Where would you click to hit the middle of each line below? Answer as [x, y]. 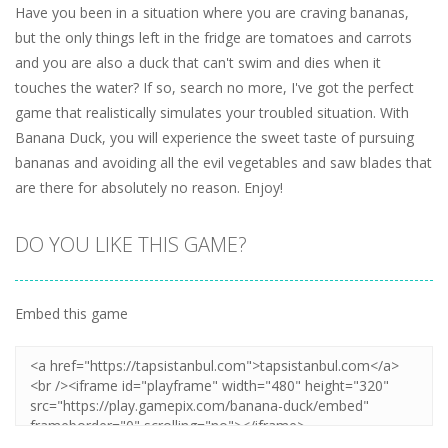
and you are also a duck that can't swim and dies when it [198, 62]
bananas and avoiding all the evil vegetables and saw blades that [223, 162]
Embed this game [71, 313]
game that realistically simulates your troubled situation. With [212, 112]
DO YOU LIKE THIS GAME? [131, 244]
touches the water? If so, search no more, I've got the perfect [214, 87]
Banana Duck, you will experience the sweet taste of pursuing [214, 137]
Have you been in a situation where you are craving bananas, [212, 12]
